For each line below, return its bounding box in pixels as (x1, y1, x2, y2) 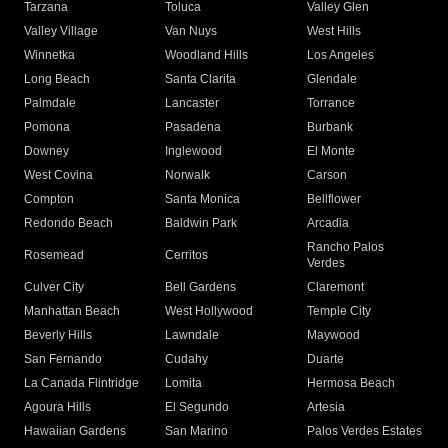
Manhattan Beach (24, 304, 120, 319)
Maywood (306, 328, 360, 343)
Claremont (306, 280, 364, 295)
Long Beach (24, 72, 90, 87)
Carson (306, 168, 347, 183)
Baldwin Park (165, 216, 238, 231)
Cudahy (165, 352, 209, 367)
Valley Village (24, 24, 98, 39)
